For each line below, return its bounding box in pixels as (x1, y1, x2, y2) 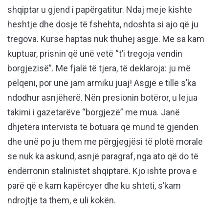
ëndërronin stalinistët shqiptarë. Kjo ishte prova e (7, 166, 197, 176)
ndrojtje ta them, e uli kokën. (7, 195, 116, 206)
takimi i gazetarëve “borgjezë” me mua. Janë (7, 107, 180, 118)
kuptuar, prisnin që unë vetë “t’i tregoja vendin (7, 48, 182, 59)
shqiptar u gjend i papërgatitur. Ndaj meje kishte (7, 4, 192, 15)
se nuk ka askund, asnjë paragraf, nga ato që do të (7, 151, 198, 162)
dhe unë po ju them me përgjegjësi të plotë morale (7, 136, 203, 147)
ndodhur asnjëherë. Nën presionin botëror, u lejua (7, 92, 197, 103)
